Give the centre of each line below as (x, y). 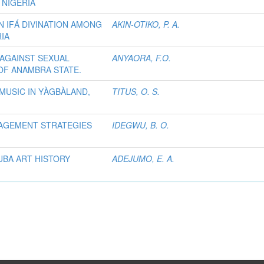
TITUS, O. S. (136, 91)
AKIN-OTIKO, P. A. (146, 24)
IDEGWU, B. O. (141, 125)
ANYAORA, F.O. (142, 58)
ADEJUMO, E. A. (143, 159)
